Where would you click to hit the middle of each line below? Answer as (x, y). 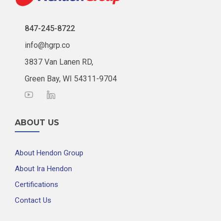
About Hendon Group (49, 153)
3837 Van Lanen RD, (59, 62)
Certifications (37, 185)
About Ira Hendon (43, 169)
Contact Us (33, 201)
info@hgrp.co (47, 45)
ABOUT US (37, 123)
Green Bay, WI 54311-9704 (71, 79)
